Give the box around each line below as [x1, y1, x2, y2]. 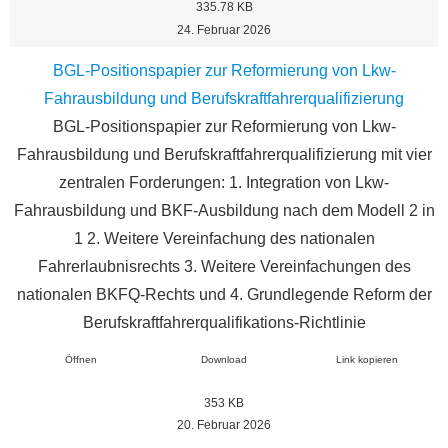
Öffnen [65, 353, 98, 365]
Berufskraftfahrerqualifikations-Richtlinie [82, 314, 366, 332]
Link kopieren [335, 353, 398, 365]
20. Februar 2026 [177, 419, 271, 432]
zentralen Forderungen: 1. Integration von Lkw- [59, 174, 389, 192]
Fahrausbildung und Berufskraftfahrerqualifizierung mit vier [16, 146, 432, 164]
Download [201, 353, 247, 365]
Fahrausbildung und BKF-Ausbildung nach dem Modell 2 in [13, 202, 435, 220]
